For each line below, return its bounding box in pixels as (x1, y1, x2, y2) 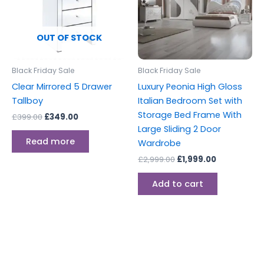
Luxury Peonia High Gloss (138, 80, 242, 93)
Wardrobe (138, 137, 181, 149)
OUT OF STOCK (36, 32, 102, 44)
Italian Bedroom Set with (138, 94, 242, 107)
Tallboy (12, 94, 43, 107)
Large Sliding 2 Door (138, 123, 221, 135)
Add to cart (152, 177, 203, 190)
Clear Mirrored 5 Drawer (12, 80, 112, 93)
